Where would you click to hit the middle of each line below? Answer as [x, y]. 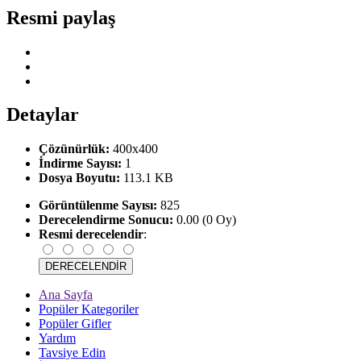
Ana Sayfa [66, 295]
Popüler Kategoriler [89, 309]
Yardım [57, 338]
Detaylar [43, 115]
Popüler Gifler [75, 324]
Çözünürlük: [74, 149]
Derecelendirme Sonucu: [106, 220]
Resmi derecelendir [91, 234]
